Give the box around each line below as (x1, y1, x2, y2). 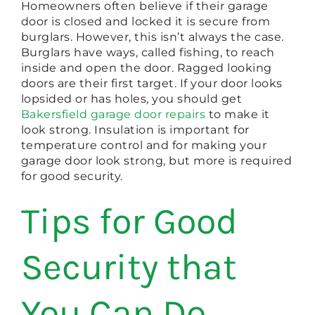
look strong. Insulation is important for (20, 123, 250, 137)
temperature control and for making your (20, 139, 267, 153)
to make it (205, 108, 270, 122)
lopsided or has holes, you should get (20, 92, 243, 106)
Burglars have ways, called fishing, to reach (20, 46, 275, 60)
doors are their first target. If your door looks (20, 77, 283, 91)
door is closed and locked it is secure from (20, 15, 271, 29)
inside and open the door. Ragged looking (20, 61, 272, 75)
